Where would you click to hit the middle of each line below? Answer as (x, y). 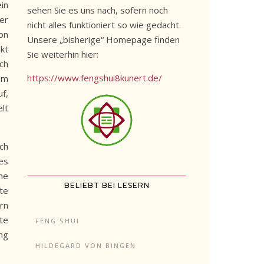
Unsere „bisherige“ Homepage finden (103, 39)
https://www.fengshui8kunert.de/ (95, 78)
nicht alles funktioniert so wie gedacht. (104, 25)
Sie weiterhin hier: (63, 54)
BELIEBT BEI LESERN (107, 185)
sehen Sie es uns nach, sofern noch (98, 10)
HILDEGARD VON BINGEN (86, 245)
